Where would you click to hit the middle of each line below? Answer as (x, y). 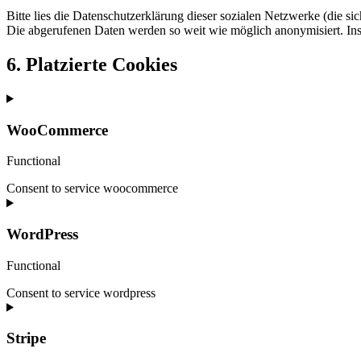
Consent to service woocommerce (92, 189)
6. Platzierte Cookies (92, 64)
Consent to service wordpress (81, 293)
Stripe (26, 338)
